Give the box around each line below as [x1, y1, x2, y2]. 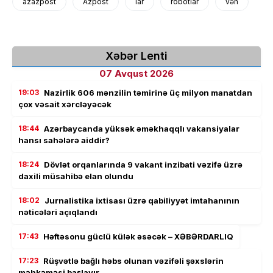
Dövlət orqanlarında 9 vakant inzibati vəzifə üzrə [44, 159, 243, 169]
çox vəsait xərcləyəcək [18, 99, 112, 109]
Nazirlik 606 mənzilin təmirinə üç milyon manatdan [44, 87, 252, 97]
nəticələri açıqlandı [18, 207, 97, 217]
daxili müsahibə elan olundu [18, 171, 133, 181]
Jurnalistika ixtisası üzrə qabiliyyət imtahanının [44, 195, 239, 205]
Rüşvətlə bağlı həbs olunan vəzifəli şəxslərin [43, 255, 224, 266]
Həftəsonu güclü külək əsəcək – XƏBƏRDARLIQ [43, 231, 233, 241]
